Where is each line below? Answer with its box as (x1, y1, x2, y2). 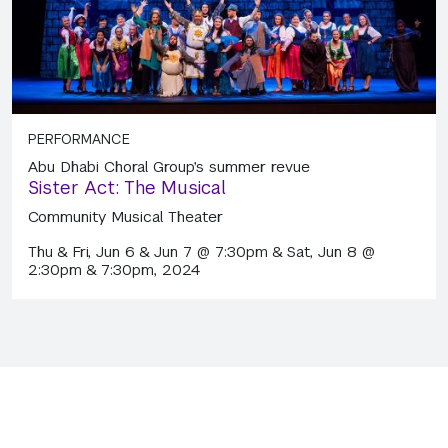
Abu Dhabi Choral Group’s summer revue (28, 156, 310, 176)
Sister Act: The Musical (28, 175, 226, 199)
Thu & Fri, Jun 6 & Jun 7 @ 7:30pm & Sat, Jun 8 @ (28, 241, 375, 261)
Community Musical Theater (28, 206, 223, 226)
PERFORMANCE (28, 129, 130, 148)
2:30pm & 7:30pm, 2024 (28, 259, 201, 279)
